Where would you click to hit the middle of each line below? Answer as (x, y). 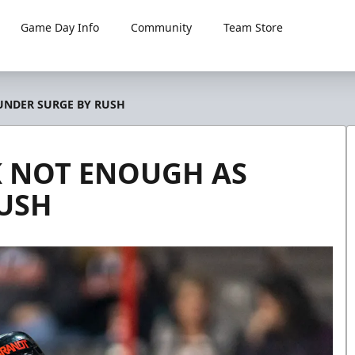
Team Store (254, 27)
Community (162, 27)
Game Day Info (60, 27)
